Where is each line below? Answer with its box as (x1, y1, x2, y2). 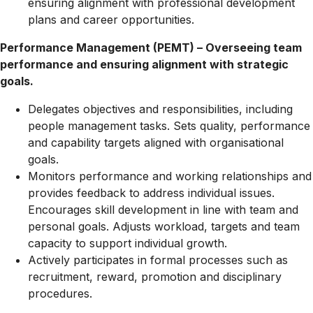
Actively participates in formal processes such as (28, 253, 288, 267)
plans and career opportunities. (28, 13, 194, 27)
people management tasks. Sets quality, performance (28, 119, 310, 133)
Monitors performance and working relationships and (28, 169, 312, 183)
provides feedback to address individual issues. (28, 186, 275, 200)
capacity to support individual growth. (28, 236, 227, 250)
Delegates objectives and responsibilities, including (28, 102, 293, 116)
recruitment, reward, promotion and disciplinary (28, 270, 282, 284)
